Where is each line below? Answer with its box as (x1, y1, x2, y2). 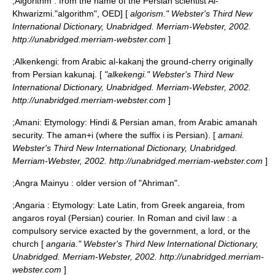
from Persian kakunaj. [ (12, 69, 102, 79)
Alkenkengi (15, 56, 57, 66)
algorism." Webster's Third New (128, 9, 252, 18)
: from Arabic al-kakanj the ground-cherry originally (57, 56, 253, 66)
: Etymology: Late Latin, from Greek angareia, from (45, 200, 245, 210)
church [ (12, 239, 44, 249)
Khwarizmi (12, 9, 52, 18)
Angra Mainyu (15, 178, 69, 188)
